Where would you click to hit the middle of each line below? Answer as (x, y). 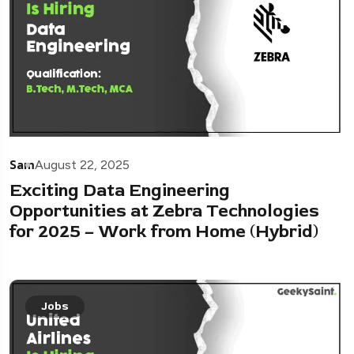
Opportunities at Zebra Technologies (164, 211)
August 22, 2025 (82, 165)
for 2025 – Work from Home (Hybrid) (164, 232)
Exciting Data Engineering (120, 191)
